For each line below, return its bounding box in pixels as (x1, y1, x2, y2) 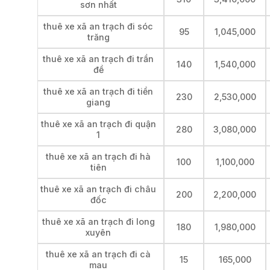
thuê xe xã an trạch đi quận (40, 118, 156, 129)
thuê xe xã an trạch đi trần (43, 53, 154, 64)
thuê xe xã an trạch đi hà (46, 151, 151, 162)
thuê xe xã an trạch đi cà (46, 248, 151, 259)
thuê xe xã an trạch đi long (42, 216, 155, 227)
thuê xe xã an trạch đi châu (40, 183, 156, 194)
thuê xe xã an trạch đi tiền (43, 86, 153, 96)
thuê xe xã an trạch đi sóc (43, 20, 153, 31)
